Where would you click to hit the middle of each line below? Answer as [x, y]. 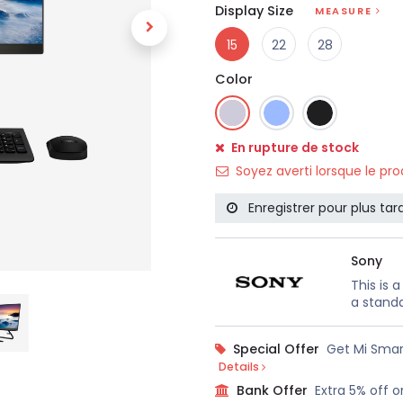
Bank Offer [272, 390]
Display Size [254, 11]
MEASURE [344, 10]
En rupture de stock [294, 147]
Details [240, 366]
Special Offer [276, 349]
